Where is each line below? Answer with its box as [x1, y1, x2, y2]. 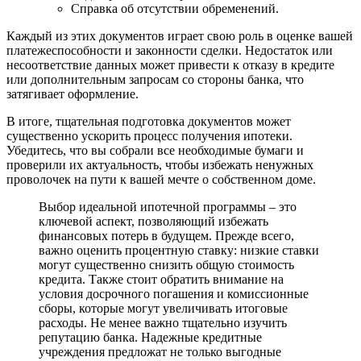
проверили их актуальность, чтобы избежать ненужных [6, 157, 313, 172]
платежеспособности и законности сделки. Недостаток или [6, 43, 333, 57]
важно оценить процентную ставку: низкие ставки [39, 243, 319, 257]
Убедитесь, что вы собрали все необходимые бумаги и [6, 143, 304, 157]
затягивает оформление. [6, 86, 139, 101]
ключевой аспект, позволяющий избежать [39, 214, 268, 228]
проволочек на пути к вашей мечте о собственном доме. [6, 172, 316, 186]
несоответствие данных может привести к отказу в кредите [6, 57, 334, 72]
